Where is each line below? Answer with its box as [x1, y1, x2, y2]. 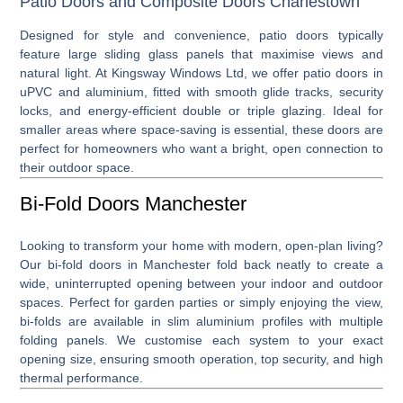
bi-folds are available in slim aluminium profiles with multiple [20, 313, 383, 328]
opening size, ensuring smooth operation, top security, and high [20, 351, 383, 366]
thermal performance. [20, 370, 144, 385]
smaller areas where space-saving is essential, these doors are [20, 121, 383, 137]
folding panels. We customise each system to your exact [20, 332, 383, 347]
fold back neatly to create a [210, 256, 383, 272]
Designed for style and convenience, [20, 27, 259, 42]
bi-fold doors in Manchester [48, 256, 211, 272]
